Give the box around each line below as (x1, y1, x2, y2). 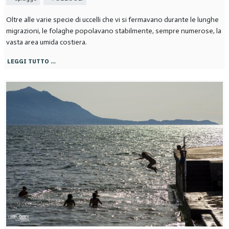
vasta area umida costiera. (6, 37, 87, 47)
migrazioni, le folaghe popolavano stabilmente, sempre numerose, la (6, 26, 221, 35)
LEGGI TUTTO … (7, 57, 56, 65)
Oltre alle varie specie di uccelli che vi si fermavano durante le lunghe (6, 15, 219, 24)
